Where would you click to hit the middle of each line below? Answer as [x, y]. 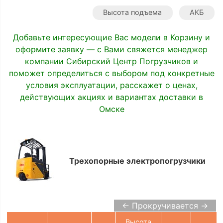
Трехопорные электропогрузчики [137, 161]
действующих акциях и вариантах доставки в [111, 97]
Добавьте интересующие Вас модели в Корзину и [111, 37]
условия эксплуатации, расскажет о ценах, [111, 85]
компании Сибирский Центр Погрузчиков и [111, 61]
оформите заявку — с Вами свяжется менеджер [111, 49]
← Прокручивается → [165, 205]
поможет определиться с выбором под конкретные [111, 73]
